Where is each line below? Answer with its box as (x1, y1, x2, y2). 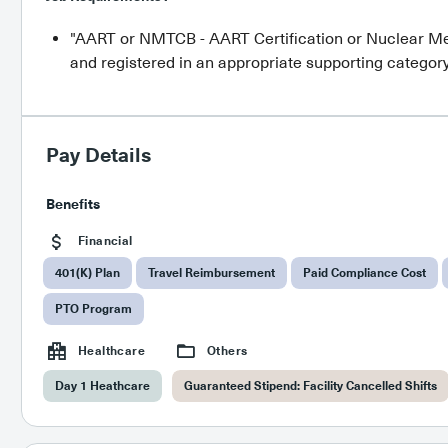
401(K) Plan (54, 263, 120, 281)
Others (203, 341, 248, 359)
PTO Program (54, 299, 132, 317)
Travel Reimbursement (147, 263, 275, 281)
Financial (74, 232, 133, 250)
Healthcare (74, 341, 146, 359)
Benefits (45, 195, 100, 215)
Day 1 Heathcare (54, 377, 150, 395)
